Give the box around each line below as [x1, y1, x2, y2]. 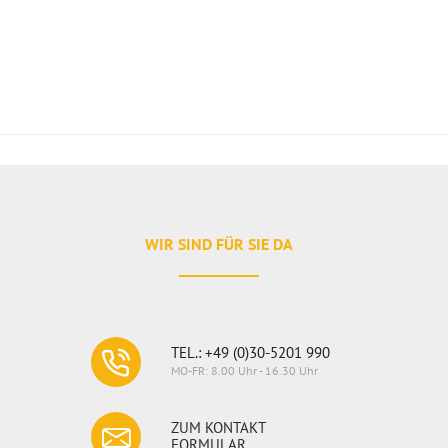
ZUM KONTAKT [171, 418, 267, 437]
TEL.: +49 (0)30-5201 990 [171, 343, 331, 362]
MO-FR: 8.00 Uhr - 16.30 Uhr [171, 363, 319, 378]
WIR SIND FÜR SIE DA [144, 234, 293, 254]
